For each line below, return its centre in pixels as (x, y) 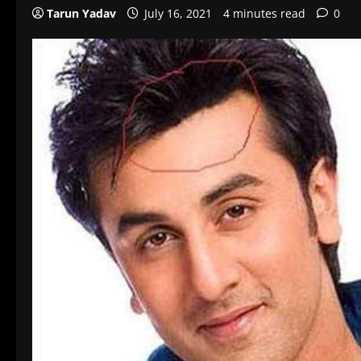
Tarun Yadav (81, 13)
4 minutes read (264, 13)
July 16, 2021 (178, 13)
